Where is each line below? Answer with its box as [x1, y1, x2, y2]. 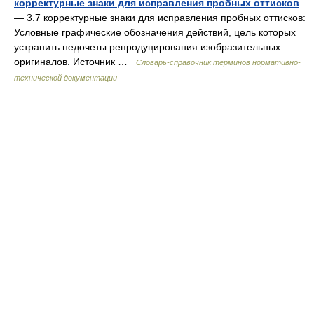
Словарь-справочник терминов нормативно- [136, 58, 301, 67]
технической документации [14, 74, 117, 82]
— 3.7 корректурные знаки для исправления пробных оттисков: [14, 12, 306, 23]
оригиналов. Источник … [14, 56, 136, 67]
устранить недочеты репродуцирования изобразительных [14, 41, 280, 53]
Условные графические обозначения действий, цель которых [14, 27, 296, 38]
